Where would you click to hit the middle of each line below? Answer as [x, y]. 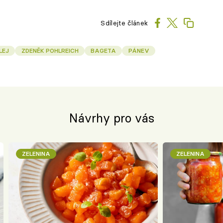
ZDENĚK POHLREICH [50, 51]
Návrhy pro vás [111, 118]
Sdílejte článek [124, 23]
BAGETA [104, 51]
